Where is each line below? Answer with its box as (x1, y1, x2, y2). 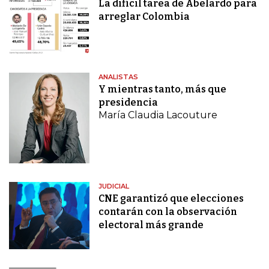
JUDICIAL (98, 182, 130, 191)
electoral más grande (98, 219, 204, 231)
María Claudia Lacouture (98, 109, 218, 121)
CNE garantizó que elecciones (98, 193, 244, 205)
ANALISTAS (98, 72, 139, 81)
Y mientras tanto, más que (98, 83, 227, 95)
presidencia (98, 96, 159, 108)
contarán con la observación (98, 206, 238, 218)
